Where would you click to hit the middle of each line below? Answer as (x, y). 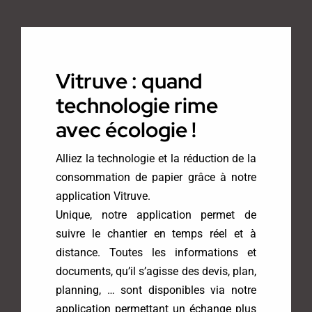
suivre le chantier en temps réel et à (156, 234)
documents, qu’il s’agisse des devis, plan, (156, 272)
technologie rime (136, 106)
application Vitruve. (103, 196)
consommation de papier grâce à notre (156, 178)
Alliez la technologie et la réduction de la (156, 159)
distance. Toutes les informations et (156, 253)
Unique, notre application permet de (156, 215)
